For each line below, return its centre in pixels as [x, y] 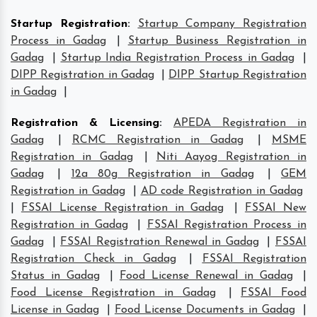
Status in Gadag [55, 276]
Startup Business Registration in [217, 41]
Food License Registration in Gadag [113, 293]
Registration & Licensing [85, 123]
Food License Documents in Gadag [205, 310]
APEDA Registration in [240, 123]
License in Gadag [55, 310]
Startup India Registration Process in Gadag [178, 58]
